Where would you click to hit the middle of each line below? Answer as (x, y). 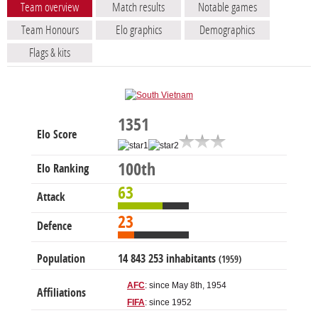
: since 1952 (168, 303)
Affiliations (61, 293)
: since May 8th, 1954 (186, 286)
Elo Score (57, 135)
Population (61, 259)
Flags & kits (50, 53)
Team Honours (50, 30)
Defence (54, 226)
